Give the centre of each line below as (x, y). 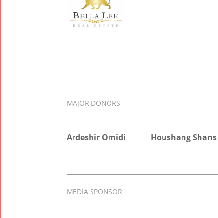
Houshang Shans (184, 137)
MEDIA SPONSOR (95, 191)
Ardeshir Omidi (96, 137)
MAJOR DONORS (94, 103)
